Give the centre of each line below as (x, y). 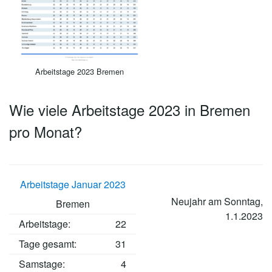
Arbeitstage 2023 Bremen (80, 72)
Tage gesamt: (48, 244)
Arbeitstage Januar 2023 (73, 185)
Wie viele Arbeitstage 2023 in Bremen (130, 110)
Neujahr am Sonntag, (217, 202)
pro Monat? (46, 132)
